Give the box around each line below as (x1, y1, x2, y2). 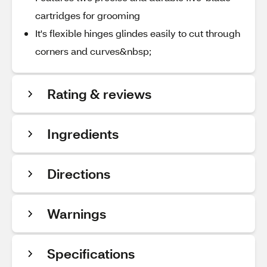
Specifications (47, 245, 135, 262)
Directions (47, 165, 110, 182)
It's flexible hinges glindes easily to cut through (35, 27, 240, 39)
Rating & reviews (47, 85, 151, 103)
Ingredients (47, 125, 119, 142)
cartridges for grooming (35, 9, 140, 21)
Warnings (47, 205, 106, 222)
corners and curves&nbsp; (35, 45, 151, 57)
